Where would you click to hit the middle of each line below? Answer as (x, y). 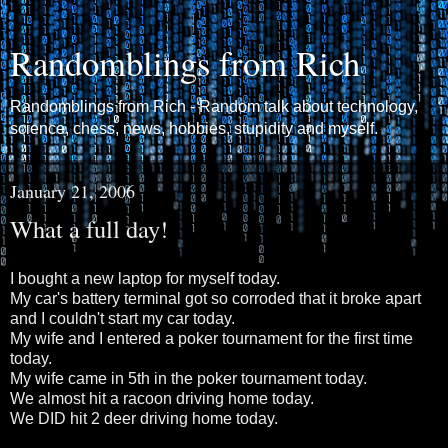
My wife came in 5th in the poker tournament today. (188, 378)
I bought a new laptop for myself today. (145, 278)
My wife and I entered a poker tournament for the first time (211, 338)
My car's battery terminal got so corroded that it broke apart (215, 298)
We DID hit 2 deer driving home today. (144, 418)
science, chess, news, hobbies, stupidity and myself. (194, 128)
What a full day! (89, 228)
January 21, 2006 (72, 191)
